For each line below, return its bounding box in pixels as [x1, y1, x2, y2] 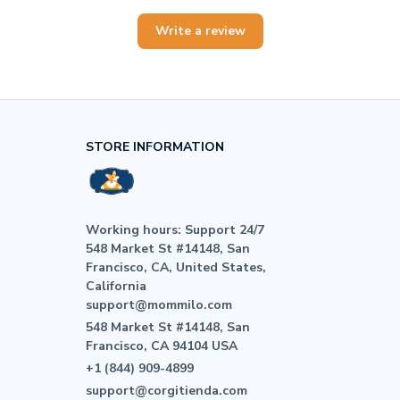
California [86, 277, 146, 295]
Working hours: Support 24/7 [86, 221, 264, 238]
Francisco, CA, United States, [86, 258, 266, 276]
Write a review [154, 21, 246, 39]
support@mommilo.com [86, 296, 232, 313]
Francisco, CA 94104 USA [86, 337, 237, 354]
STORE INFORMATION [86, 137, 224, 155]
